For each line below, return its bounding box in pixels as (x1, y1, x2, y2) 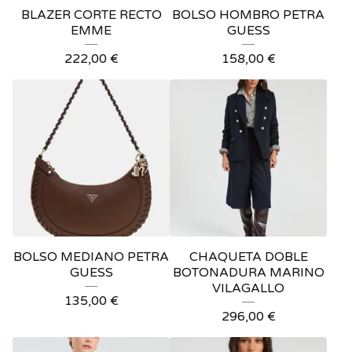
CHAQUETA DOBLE (189, 249, 308, 265)
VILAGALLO (212, 280, 284, 296)
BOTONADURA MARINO (172, 265, 324, 280)
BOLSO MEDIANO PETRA (13, 249, 169, 265)
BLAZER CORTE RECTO (20, 7, 162, 23)
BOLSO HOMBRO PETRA (172, 7, 324, 23)
